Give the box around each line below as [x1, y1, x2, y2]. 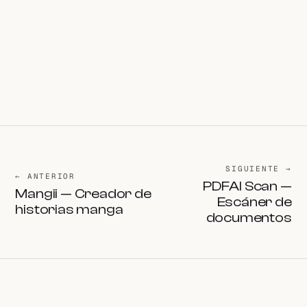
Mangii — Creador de [15, 186, 151, 202]
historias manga [15, 201, 123, 218]
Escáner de [217, 193, 292, 210]
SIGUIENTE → [225, 163, 292, 173]
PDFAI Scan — [203, 177, 292, 194]
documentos [206, 209, 292, 225]
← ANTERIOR [15, 171, 75, 182]
